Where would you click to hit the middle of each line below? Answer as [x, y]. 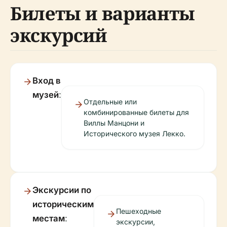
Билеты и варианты [103, 13]
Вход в [47, 81]
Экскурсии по [62, 190]
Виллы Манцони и [114, 123]
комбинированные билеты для [136, 112]
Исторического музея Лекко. [135, 134]
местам [49, 218]
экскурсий [59, 35]
